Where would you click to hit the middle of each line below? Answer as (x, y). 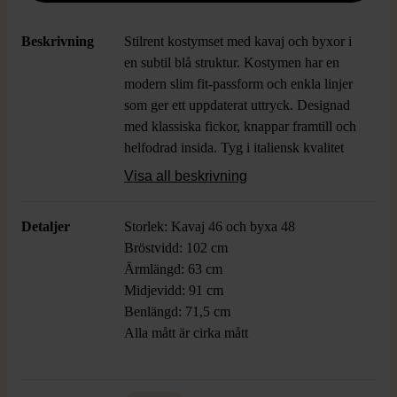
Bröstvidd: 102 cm (176, 248)
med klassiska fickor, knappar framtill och (240, 126)
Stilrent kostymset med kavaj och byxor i (238, 41)
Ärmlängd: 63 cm (173, 269)
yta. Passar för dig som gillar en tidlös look (243, 190)
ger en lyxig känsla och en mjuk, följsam (237, 169)
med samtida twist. (176, 211)
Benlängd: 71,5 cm (177, 311)
